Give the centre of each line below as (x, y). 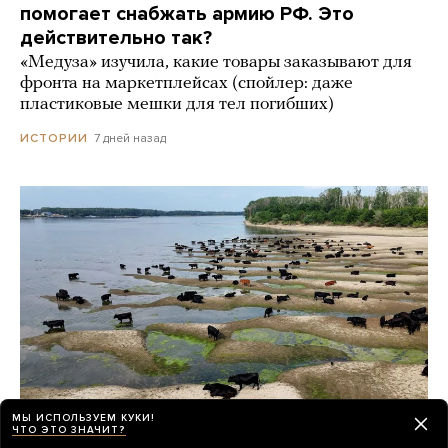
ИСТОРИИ (54, 138)
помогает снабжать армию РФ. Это (187, 14)
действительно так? (116, 38)
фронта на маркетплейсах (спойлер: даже (186, 84)
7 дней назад (130, 138)
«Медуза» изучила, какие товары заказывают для (216, 63)
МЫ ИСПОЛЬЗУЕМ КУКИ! (83, 417)
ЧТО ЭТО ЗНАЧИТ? (69, 429)
